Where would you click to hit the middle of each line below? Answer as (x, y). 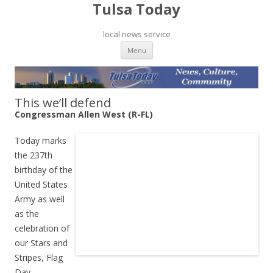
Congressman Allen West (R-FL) (84, 114)
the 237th (34, 155)
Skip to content (183, 45)
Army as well (40, 199)
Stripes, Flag (39, 257)
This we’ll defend (63, 102)
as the (27, 213)
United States (41, 184)
